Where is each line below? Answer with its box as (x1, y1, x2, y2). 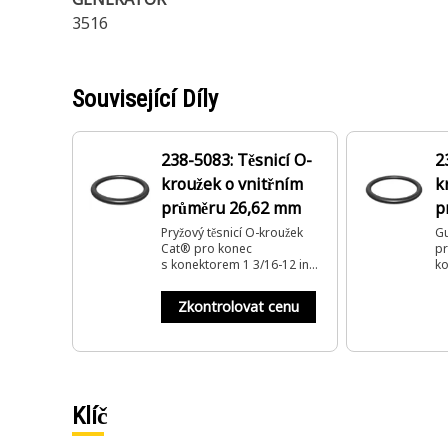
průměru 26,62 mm (161, 197, 301, 219)
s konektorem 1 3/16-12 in (161, 256, 309, 273)
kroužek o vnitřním (161, 173, 303, 195)
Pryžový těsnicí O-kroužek (161, 224, 303, 241)
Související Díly (72, 85, 218, 113)
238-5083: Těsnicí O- (161, 149, 312, 171)
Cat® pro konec (161, 240, 252, 257)
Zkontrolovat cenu (178, 297, 299, 316)
